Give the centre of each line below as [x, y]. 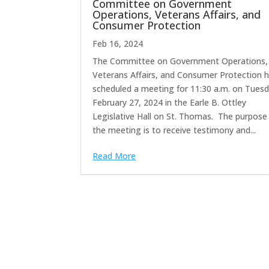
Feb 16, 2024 [118, 43]
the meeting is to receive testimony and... [174, 130]
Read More [114, 156]
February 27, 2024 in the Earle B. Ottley [170, 102]
